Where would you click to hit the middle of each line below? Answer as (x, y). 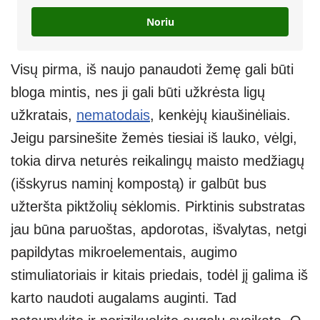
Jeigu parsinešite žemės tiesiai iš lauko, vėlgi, (154, 138)
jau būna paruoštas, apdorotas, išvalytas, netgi (159, 230)
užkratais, (44, 115)
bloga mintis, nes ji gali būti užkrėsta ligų (138, 92)
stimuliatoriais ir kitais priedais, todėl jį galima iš (159, 275)
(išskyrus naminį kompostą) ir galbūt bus (139, 184)
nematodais (113, 115)
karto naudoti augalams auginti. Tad (124, 298)
